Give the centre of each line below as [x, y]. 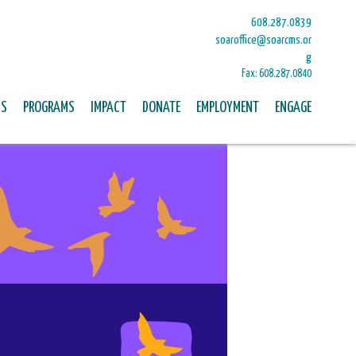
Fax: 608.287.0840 [277, 74]
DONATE [161, 108]
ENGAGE [293, 108]
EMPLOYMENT [228, 108]
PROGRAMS [49, 108]
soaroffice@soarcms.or [263, 40]
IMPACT [108, 108]
